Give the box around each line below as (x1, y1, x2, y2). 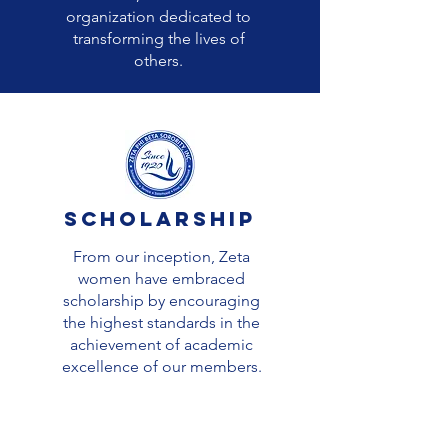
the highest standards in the (63, 312, 260, 332)
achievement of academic (70, 334, 253, 354)
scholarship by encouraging (63, 290, 260, 310)
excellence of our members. (61, 356, 262, 376)
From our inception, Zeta (73, 246, 250, 266)
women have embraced (78, 268, 245, 288)
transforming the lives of (72, 28, 245, 48)
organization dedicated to (66, 6, 251, 26)
